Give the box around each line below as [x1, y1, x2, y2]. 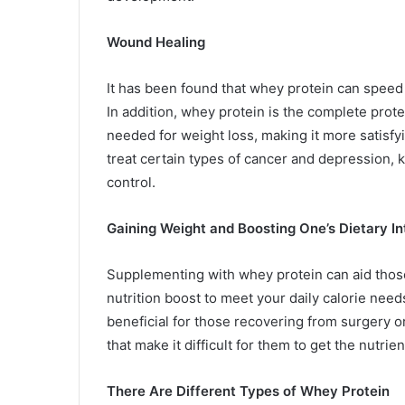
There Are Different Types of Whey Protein [107, 381, 390, 400]
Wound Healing [107, 33, 205, 51]
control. [107, 173, 155, 191]
